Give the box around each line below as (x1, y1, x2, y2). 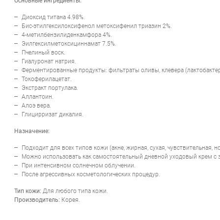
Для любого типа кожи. (41, 187, 110, 194)
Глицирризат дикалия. (22, 110, 83, 118)
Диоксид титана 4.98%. (22, 13, 85, 21)
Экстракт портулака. (22, 84, 78, 91)
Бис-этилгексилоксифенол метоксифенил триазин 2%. (22, 22, 172, 29)
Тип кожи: (14, 187, 41, 194)
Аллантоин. (22, 93, 54, 100)
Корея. (60, 196, 80, 203)
